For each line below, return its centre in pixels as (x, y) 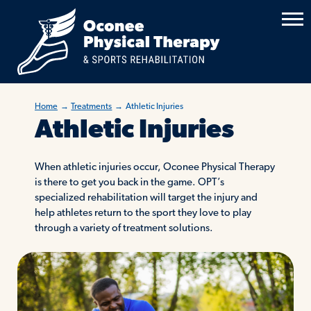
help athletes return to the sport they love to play (143, 213)
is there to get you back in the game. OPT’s (129, 183)
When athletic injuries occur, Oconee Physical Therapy (154, 167)
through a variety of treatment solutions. (124, 228)
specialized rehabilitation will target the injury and (146, 198)
